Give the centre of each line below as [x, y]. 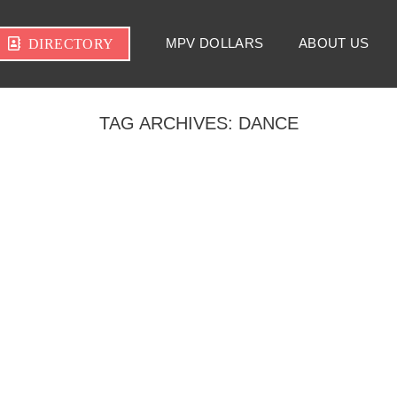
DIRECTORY [71, 43]
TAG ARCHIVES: [168, 123]
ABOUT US [334, 43]
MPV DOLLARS [214, 43]
